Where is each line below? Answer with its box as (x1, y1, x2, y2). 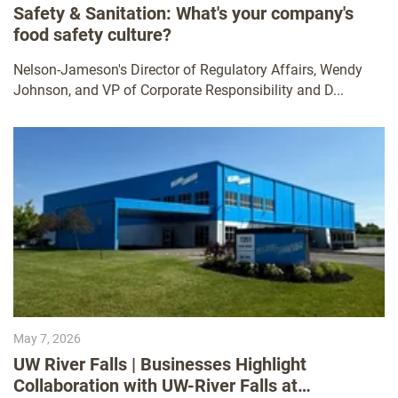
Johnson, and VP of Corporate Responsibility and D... (13, 82, 344, 99)
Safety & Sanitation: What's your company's (13, 3, 354, 25)
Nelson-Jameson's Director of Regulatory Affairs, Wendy (13, 61, 362, 79)
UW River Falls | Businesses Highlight (13, 353, 306, 375)
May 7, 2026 (13, 330, 81, 346)
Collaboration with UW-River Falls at (13, 374, 298, 396)
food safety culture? (13, 24, 171, 46)
